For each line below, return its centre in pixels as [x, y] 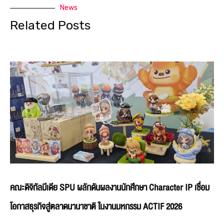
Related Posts [50, 25]
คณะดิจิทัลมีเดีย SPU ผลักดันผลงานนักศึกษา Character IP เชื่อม [110, 188]
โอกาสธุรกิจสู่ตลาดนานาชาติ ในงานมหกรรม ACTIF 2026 [96, 207]
